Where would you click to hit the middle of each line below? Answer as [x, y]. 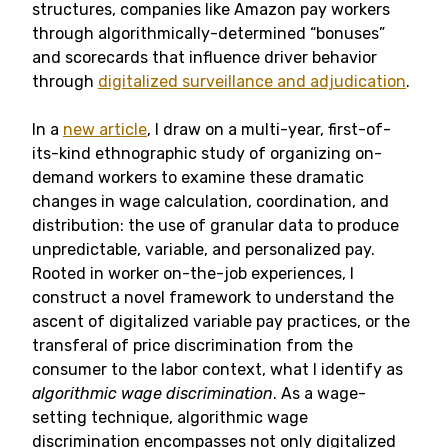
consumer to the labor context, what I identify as [217, 369]
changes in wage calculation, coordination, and [210, 201]
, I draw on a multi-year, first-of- [269, 129]
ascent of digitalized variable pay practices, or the [221, 321]
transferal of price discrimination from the [192, 345]
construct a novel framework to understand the [213, 297]
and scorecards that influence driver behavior [204, 57]
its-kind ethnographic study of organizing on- [207, 153]
